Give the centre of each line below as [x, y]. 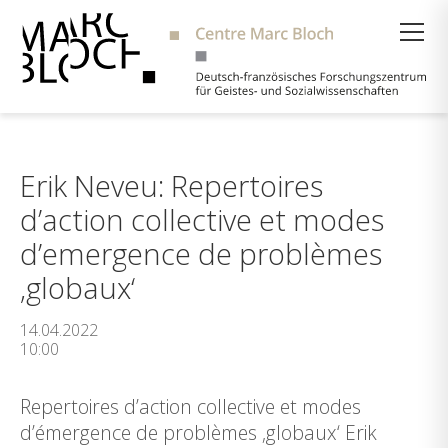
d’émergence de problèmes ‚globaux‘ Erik [198, 432]
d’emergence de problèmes [201, 253]
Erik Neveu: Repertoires [171, 185]
